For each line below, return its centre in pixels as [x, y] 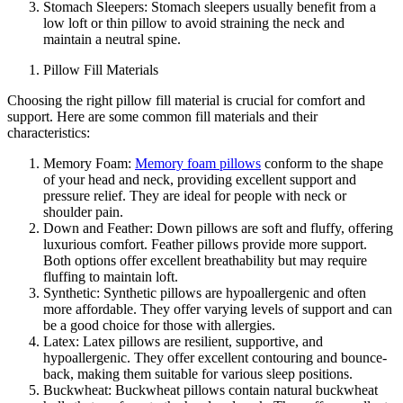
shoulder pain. [83, 211]
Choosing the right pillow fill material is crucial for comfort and [186, 100]
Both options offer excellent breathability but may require [205, 260]
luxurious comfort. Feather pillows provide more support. [205, 244]
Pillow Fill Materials [103, 69]
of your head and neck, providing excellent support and [200, 179]
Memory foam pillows [198, 163]
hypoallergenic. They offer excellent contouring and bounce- [215, 357]
